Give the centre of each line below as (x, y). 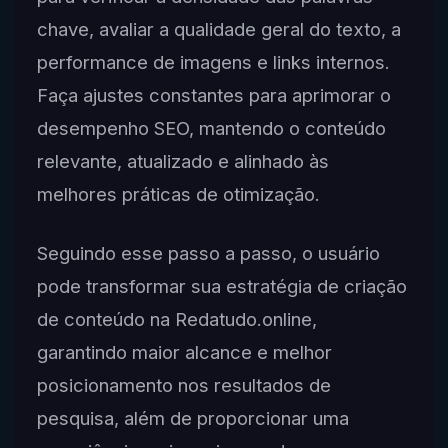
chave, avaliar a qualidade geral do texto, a (218, 29)
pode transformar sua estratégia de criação (221, 285)
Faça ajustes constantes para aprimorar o (213, 95)
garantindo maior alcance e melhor (184, 351)
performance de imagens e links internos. (213, 62)
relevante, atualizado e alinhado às (182, 161)
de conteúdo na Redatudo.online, (176, 318)
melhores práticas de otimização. (178, 194)
